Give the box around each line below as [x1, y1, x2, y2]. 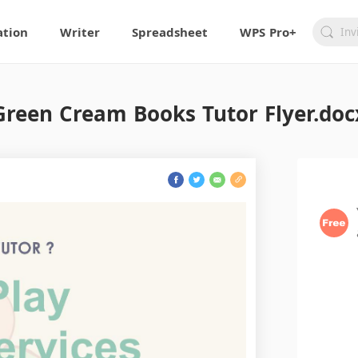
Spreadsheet [132, 23, 209, 40]
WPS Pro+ [240, 23, 297, 40]
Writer [60, 23, 101, 40]
